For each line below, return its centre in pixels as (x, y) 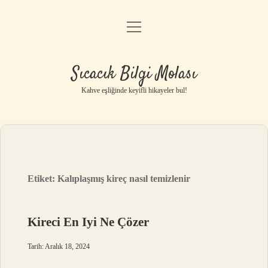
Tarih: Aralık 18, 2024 (59, 246)
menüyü (145, 26)
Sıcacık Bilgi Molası (134, 74)
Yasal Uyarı (134, 91)
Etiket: (43, 179)
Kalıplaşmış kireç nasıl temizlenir (124, 179)
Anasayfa (134, 30)
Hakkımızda (134, 121)
